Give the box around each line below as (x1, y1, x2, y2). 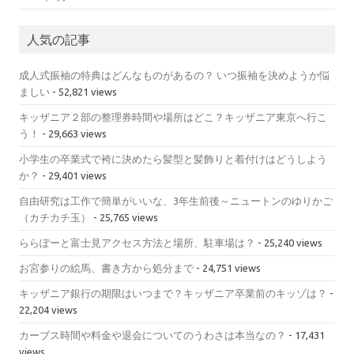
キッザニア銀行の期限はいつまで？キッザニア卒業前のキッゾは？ (19, 288, 327, 299)
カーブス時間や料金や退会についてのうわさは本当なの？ (19, 330, 286, 341)
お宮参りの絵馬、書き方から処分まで (19, 262, 194, 273)
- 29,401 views (40, 170, 107, 181)
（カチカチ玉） (19, 212, 91, 223)
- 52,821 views (50, 86, 117, 97)
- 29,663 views (40, 128, 107, 139)
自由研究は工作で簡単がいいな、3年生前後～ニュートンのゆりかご (19, 195, 333, 206)
